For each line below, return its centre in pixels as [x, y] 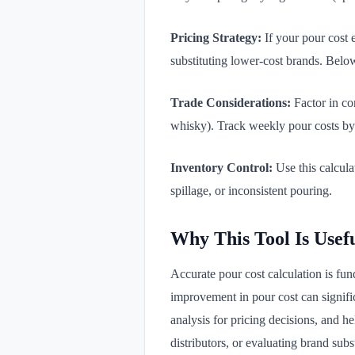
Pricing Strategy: [216, 38]
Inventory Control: [221, 168]
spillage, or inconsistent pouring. [251, 191]
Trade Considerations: [231, 103]
